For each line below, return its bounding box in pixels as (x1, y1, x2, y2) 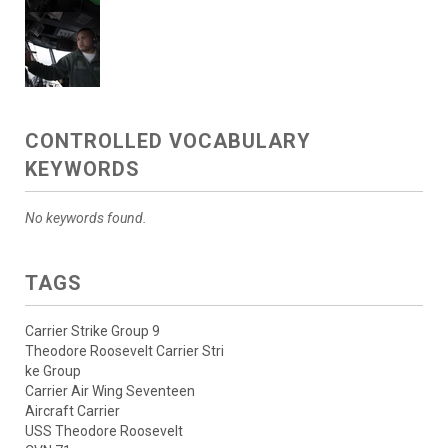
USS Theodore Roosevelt (25, 422, 183, 439)
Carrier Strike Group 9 (25, 322, 160, 339)
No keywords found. (25, 209, 147, 226)
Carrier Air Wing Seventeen (25, 382, 195, 399)
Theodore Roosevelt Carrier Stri (25, 342, 224, 359)
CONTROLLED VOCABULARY (25, 128, 311, 153)
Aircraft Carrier (25, 402, 120, 419)
